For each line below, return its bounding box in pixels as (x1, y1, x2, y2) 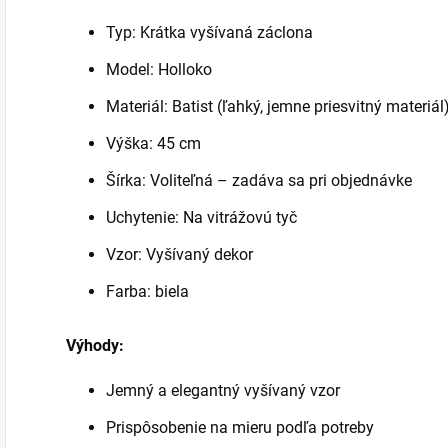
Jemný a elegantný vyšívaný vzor (106, 380, 340, 400)
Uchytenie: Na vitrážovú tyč (106, 207, 297, 227)
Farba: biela (106, 281, 189, 301)
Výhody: (66, 335, 124, 355)
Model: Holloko (106, 59, 212, 79)
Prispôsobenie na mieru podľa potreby (106, 417, 374, 437)
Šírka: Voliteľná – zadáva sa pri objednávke (106, 170, 412, 190)
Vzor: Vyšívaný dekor (106, 244, 253, 264)
